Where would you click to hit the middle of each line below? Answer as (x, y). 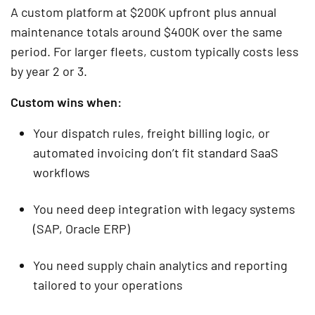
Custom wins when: (66, 102)
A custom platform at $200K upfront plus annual (143, 12)
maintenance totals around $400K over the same (147, 31)
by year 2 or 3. (49, 71)
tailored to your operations (108, 284)
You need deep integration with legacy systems (164, 208)
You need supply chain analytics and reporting (160, 265)
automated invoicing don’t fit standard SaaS (156, 152)
